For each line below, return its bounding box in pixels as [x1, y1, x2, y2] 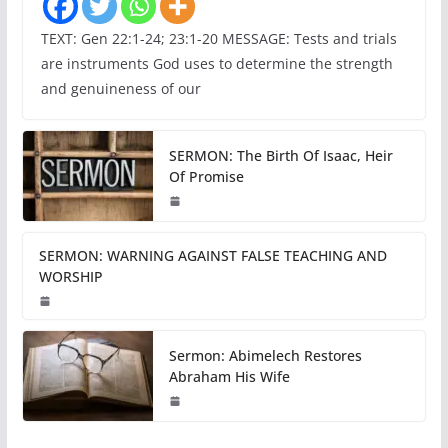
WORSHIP [38, 266, 103, 286]
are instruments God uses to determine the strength [40, 53, 393, 73]
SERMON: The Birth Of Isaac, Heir [168, 145, 393, 165]
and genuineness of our [40, 78, 201, 98]
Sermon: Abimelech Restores [168, 345, 362, 365]
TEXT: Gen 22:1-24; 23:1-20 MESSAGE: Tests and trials [40, 28, 397, 48]
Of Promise [168, 166, 244, 186]
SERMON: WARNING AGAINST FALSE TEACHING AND [38, 245, 387, 265]
